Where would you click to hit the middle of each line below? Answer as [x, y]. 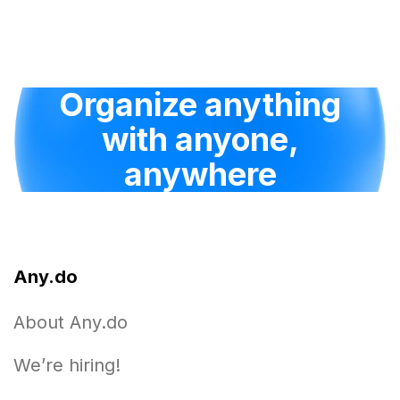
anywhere [200, 174]
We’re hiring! [67, 365]
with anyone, [200, 139]
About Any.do [71, 322]
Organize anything [200, 104]
